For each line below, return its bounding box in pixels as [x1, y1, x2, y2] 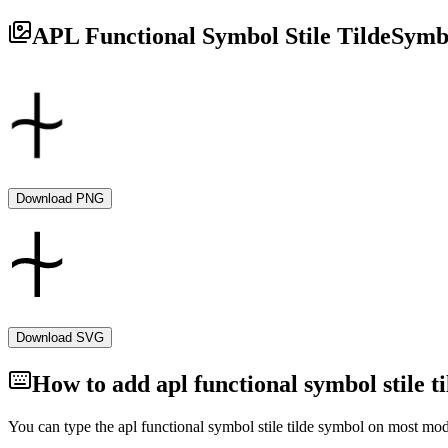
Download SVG [16, 330, 104, 346]
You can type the [8, 417, 118, 435]
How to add [32, 370, 156, 397]
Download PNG [16, 191, 104, 207]
